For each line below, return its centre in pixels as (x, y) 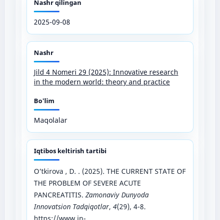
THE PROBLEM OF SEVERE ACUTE (87, 183)
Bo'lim (44, 100)
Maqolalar (50, 120)
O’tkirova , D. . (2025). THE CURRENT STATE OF (110, 171)
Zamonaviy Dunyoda (117, 194)
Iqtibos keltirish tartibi (70, 151)
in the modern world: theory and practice (102, 82)
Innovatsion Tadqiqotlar (71, 206)
